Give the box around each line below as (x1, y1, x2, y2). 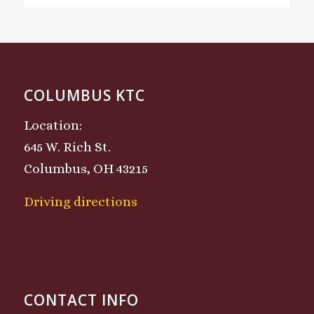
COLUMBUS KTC (23, 86, 145, 106)
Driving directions (23, 194, 137, 210)
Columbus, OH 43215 (23, 161, 148, 177)
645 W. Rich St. (23, 139, 111, 155)
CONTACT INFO (23, 290, 139, 310)
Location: (23, 118, 82, 133)
